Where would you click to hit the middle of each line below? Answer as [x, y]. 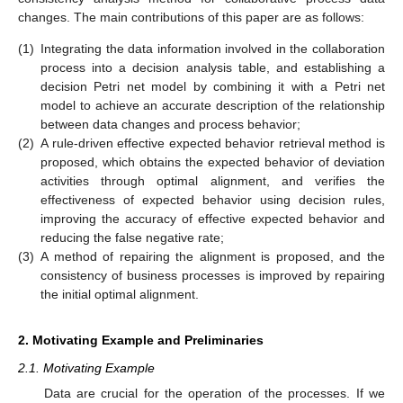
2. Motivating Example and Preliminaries [141, 340]
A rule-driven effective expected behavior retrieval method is [213, 143]
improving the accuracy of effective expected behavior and [213, 219]
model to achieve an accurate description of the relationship [213, 106]
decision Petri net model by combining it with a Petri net [213, 87]
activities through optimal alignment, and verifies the [213, 181]
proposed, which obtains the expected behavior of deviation [213, 162]
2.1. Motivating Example [86, 368]
